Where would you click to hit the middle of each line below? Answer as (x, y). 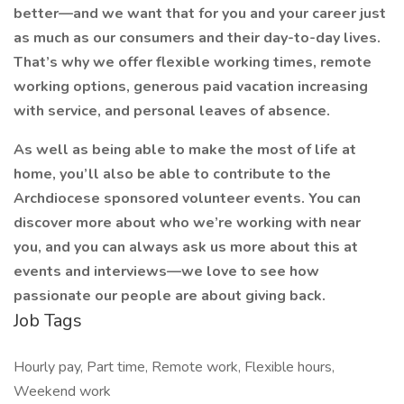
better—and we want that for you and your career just (200, 14)
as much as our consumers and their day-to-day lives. (197, 38)
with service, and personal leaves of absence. (172, 111)
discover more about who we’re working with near (187, 223)
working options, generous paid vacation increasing (191, 87)
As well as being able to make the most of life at (185, 150)
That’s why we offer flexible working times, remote (193, 62)
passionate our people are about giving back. (170, 296)
